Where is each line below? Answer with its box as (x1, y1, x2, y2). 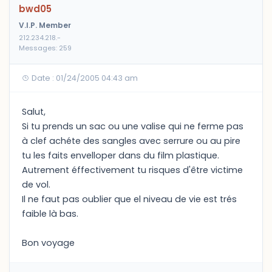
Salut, (22, 106, 46, 118)
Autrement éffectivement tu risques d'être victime (22, 164, 243, 176)
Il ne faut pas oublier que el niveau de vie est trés (22, 193, 237, 205)
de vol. (22, 178, 50, 191)
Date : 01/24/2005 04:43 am (30, 73, 138, 83)
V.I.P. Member (19, 20, 71, 30)
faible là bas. (22, 208, 78, 220)
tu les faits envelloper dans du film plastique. (22, 149, 219, 161)
